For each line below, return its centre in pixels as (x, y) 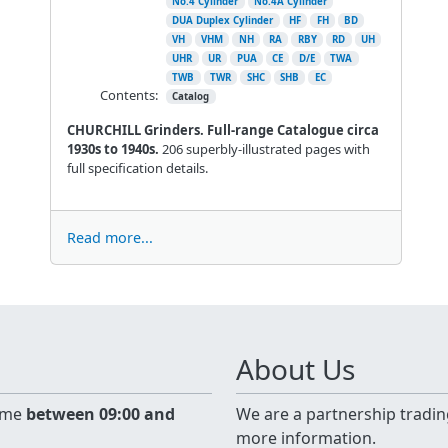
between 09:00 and (100, 414)
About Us (295, 369)
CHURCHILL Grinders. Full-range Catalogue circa (222, 129)
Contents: (128, 94)
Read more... (109, 237)
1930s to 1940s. (112, 148)
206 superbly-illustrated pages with (264, 148)
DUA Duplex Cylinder (223, 20)
